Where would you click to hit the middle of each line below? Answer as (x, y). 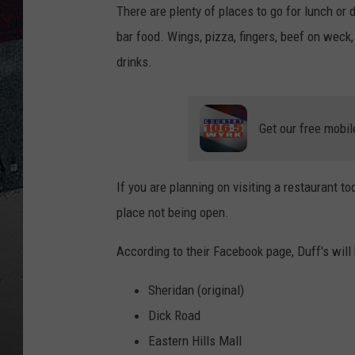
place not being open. (173, 213)
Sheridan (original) (196, 290)
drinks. (134, 62)
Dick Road (174, 316)
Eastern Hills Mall (195, 341)
